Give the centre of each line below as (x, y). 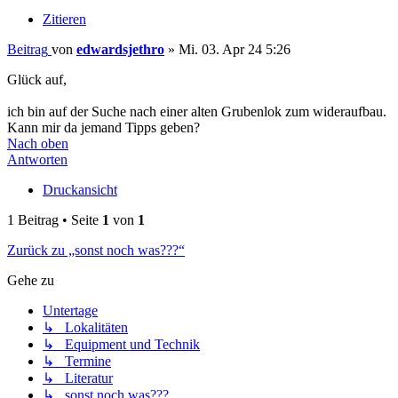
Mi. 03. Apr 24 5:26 (235, 50)
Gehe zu (31, 281)
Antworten (37, 160)
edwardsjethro (120, 50)
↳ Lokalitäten (85, 328)
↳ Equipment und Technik (121, 345)
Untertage (70, 311)
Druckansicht (80, 190)
